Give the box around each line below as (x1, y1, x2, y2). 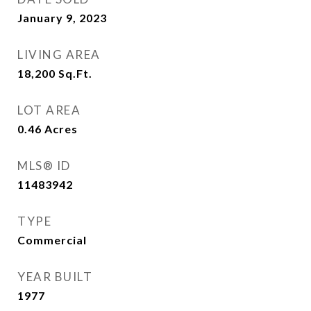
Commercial (17, 233, 87, 246)
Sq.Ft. (58, 67, 92, 80)
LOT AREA (17, 103, 81, 117)
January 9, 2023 (17, 11, 107, 24)
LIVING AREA (17, 47, 101, 62)
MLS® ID (17, 158, 71, 173)
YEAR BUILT (17, 269, 92, 284)
